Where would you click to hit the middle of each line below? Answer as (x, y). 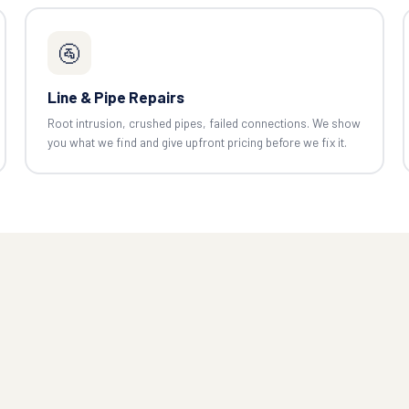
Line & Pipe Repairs (116, 96)
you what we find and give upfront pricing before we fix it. (198, 142)
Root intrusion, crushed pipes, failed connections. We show (204, 122)
